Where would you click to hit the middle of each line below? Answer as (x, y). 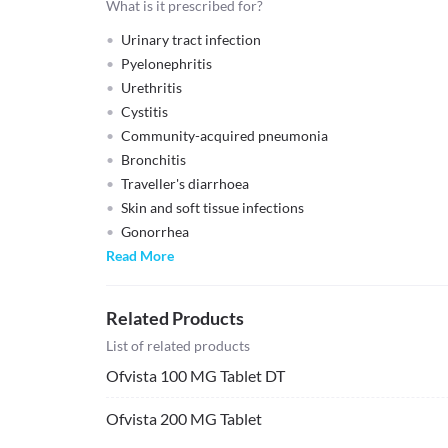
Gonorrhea (155, 231)
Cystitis (144, 111)
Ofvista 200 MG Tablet (184, 418)
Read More (140, 255)
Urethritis (151, 87)
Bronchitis (153, 159)
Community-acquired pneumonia (224, 135)
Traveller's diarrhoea (185, 183)
